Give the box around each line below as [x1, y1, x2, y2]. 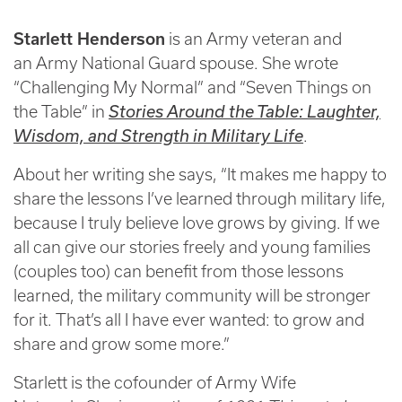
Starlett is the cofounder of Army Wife [13, 372, 296, 392]
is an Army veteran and [165, 29, 342, 48]
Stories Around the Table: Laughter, [109, 101, 380, 121]
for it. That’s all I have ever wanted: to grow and [13, 310, 364, 329]
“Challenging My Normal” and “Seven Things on [13, 77, 371, 97]
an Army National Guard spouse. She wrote [13, 53, 338, 73]
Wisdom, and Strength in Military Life [13, 126, 303, 145]
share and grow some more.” [13, 334, 230, 354]
